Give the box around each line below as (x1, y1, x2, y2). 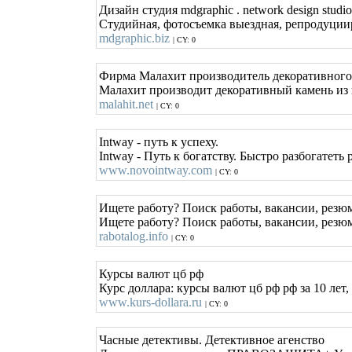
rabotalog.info (99, 229, 168, 243)
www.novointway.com (99, 163, 212, 177)
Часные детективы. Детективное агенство (99, 333, 324, 346)
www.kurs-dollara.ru (99, 295, 202, 309)
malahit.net (99, 97, 153, 111)
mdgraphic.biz (99, 31, 170, 45)
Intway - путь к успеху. (99, 135, 218, 148)
